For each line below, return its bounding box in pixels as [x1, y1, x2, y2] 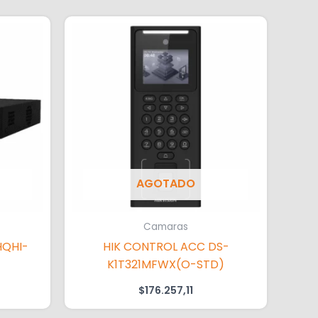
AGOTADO [136, 175, 195, 192]
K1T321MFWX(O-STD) [107, 256, 224, 273]
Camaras [143, 219, 188, 234]
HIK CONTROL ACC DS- [102, 238, 229, 255]
